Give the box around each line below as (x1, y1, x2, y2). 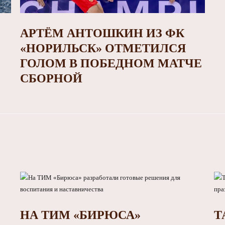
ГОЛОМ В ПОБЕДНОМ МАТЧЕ (20, 57, 202, 70)
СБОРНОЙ (20, 72, 82, 85)
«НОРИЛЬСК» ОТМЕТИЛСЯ (20, 42, 186, 55)
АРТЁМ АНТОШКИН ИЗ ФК (20, 27, 184, 40)
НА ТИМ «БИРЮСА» (20, 208, 141, 222)
